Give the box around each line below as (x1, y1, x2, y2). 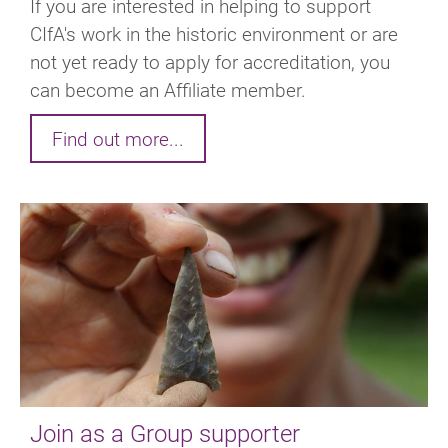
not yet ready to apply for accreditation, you (30, 48, 390, 74)
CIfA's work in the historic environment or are (30, 20, 398, 46)
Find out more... (52, 125, 184, 151)
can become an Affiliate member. (30, 76, 311, 102)
